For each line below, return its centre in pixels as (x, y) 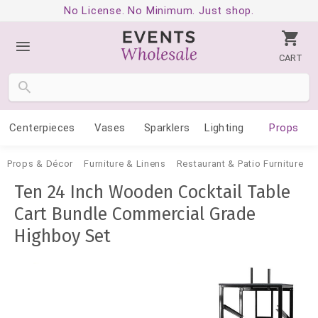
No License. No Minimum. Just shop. (159, 11)
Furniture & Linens (125, 164)
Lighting (224, 128)
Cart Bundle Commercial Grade (135, 214)
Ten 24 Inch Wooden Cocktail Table (152, 192)
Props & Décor (40, 164)
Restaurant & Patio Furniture (240, 164)
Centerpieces (42, 128)
